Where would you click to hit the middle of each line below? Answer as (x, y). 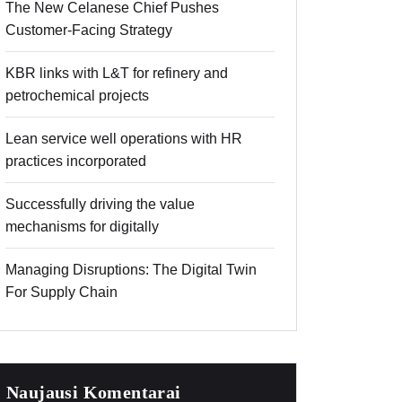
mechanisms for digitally (82, 227)
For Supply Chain (61, 293)
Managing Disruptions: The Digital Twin (131, 270)
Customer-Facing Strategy (89, 31)
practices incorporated (76, 162)
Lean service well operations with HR (124, 139)
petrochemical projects (77, 96)
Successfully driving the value (100, 205)
